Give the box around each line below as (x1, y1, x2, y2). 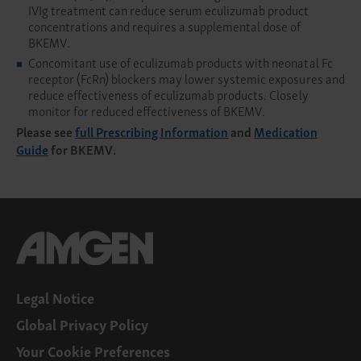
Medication (254, 121, 317, 142)
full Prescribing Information (75, 121, 229, 142)
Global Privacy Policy (16, 312, 149, 336)
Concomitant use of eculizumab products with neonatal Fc (28, 52, 333, 73)
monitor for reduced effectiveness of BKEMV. (28, 100, 266, 121)
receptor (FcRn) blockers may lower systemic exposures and (28, 68, 345, 89)
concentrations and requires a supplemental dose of (28, 15, 301, 36)
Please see (16, 121, 76, 142)
